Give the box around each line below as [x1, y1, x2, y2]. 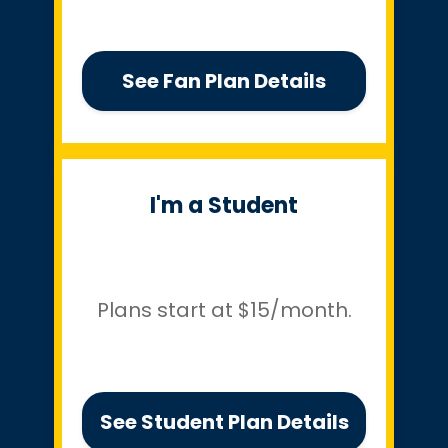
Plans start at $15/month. [96, 296, 352, 325]
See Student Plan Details [99, 407, 349, 436]
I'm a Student [150, 189, 298, 221]
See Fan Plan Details [122, 66, 326, 95]
